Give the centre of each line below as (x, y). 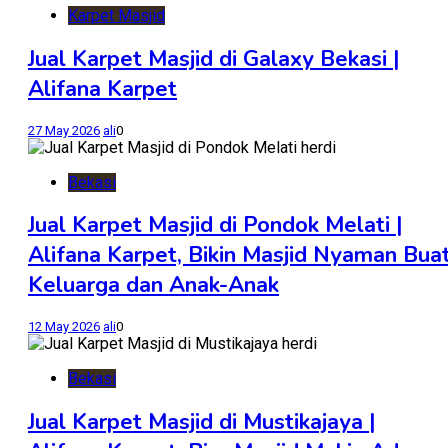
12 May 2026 (64, 327)
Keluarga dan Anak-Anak (153, 285)
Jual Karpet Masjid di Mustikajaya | (202, 421)
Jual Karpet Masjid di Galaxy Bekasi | (214, 58)
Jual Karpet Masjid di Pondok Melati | (215, 225)
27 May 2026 (64, 130)
